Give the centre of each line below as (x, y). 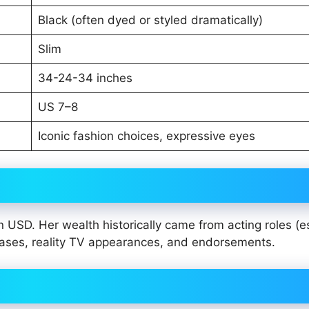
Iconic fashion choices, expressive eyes (146, 136)
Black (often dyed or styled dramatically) (150, 20)
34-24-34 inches (85, 78)
